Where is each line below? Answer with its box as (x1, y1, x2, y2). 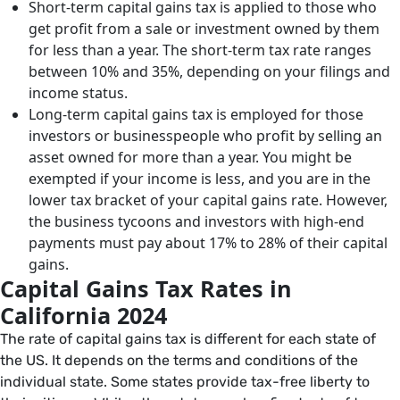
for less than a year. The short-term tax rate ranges (29, 40, 371, 60)
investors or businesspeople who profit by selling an (29, 126, 382, 146)
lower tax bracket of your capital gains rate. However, (29, 190, 387, 210)
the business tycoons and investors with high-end (29, 212, 364, 231)
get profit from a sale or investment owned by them (29, 19, 379, 38)
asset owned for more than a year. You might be (29, 147, 352, 167)
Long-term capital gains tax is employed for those (29, 104, 363, 124)
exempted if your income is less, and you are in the (29, 169, 371, 188)
